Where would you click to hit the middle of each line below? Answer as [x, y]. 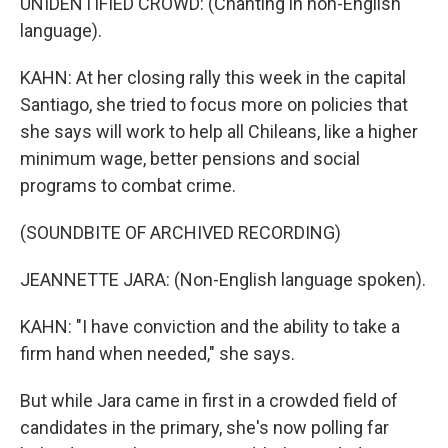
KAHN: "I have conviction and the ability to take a [210, 326]
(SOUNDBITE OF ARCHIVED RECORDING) [180, 232]
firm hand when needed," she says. [157, 353]
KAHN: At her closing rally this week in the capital [213, 77]
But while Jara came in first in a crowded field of [209, 400]
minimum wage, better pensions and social [190, 158]
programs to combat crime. [128, 185]
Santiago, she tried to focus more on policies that [214, 104]
